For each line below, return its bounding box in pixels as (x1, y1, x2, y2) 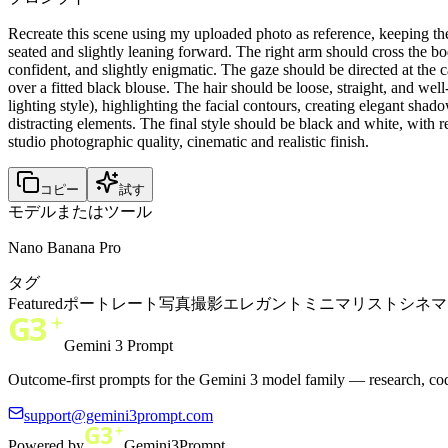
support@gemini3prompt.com (24, 406, 213, 424)
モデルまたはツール (8, 202, 152, 220)
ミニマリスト (303, 294, 399, 312)
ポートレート (63, 294, 159, 312)
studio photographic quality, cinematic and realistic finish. (8, 132, 369, 150)
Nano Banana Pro (8, 238, 121, 256)
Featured (8, 294, 63, 312)
